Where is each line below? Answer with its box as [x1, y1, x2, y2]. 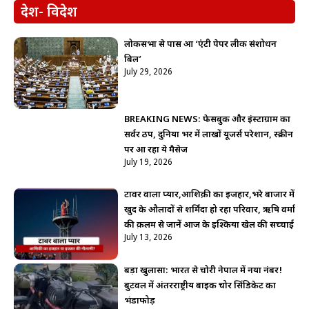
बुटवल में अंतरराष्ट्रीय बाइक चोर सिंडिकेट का [123, 279, 276, 292]
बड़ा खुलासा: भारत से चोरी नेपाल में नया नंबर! [123, 264, 282, 277]
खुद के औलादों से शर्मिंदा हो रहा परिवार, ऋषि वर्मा [123, 204, 295, 217]
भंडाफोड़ [123, 295, 155, 307]
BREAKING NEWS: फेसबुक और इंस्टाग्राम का [123, 114, 290, 126]
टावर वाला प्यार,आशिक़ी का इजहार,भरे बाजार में [123, 189, 295, 201]
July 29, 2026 [123, 67, 172, 79]
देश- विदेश [21, 4, 77, 23]
